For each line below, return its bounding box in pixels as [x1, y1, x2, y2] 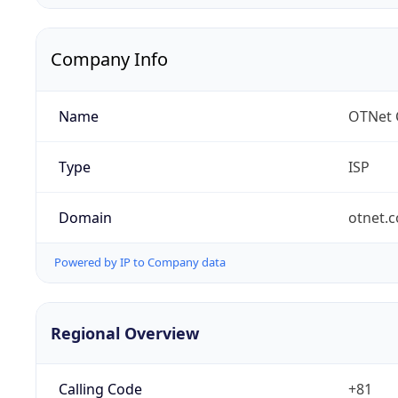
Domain [58, 208, 112, 228]
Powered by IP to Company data [54, 254, 226, 271]
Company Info [51, 47, 168, 72]
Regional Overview [51, 322, 199, 344]
